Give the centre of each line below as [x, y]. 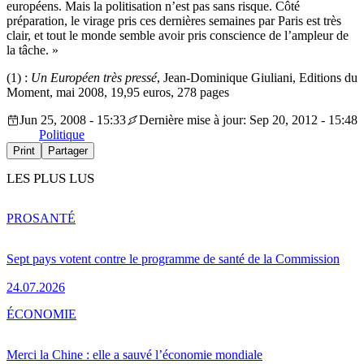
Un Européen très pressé [94, 78]
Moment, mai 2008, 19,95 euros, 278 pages [118, 93]
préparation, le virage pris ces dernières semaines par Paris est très [174, 21]
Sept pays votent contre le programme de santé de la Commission [173, 258]
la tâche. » [32, 50]
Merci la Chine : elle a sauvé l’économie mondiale [134, 354]
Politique [62, 135]
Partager [68, 151]
